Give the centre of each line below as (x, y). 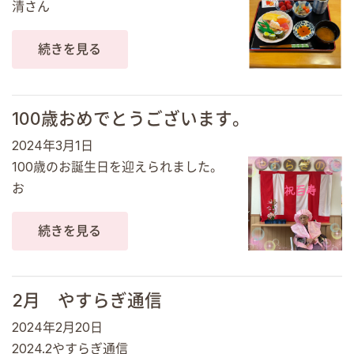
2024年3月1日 (53, 146)
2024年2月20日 (57, 327)
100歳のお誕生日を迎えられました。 (117, 167)
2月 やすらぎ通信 (87, 300)
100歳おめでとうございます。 (131, 119)
